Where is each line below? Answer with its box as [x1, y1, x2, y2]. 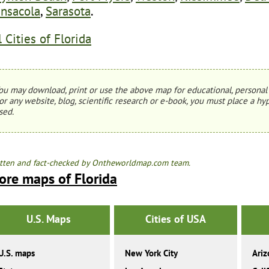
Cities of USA [145, 212, 206, 226]
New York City [125, 247, 178, 259]
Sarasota [46, 2, 91, 19]
